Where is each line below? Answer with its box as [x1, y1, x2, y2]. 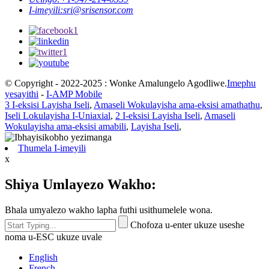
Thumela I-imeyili [18, 142, 86, 153]
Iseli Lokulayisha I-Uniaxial [5, 110, 110, 121]
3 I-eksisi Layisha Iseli [5, 99, 89, 110]
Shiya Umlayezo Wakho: [5, 176, 156, 192]
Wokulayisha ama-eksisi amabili [5, 121, 126, 131]
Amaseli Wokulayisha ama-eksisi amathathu [94, 99, 260, 110]
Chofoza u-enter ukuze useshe [130, 219, 244, 230]
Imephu [227, 77, 256, 88]
